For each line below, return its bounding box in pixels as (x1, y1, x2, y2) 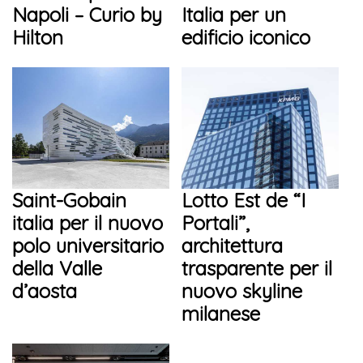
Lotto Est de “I (181, 188, 305, 213)
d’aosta (12, 279, 77, 304)
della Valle (12, 256, 102, 281)
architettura (181, 233, 283, 258)
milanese (181, 301, 260, 327)
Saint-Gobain (12, 188, 126, 213)
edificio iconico (181, 25, 310, 50)
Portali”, (181, 211, 250, 236)
